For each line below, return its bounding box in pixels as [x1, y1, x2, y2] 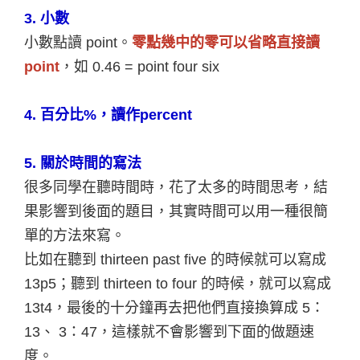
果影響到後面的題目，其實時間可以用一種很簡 [24, 202, 328, 219]
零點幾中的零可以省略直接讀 [132, 34, 320, 51]
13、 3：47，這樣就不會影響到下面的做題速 [24, 323, 314, 340]
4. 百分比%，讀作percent [24, 106, 192, 123]
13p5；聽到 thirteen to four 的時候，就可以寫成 [24, 275, 331, 292]
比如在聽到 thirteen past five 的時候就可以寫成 [24, 251, 326, 268]
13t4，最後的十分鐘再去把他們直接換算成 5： [24, 299, 325, 316]
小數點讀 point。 [24, 34, 132, 51]
